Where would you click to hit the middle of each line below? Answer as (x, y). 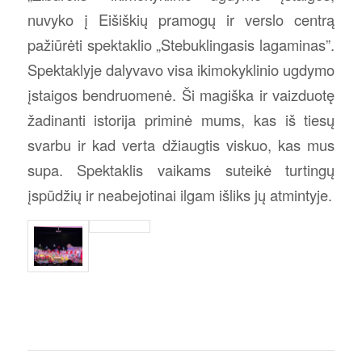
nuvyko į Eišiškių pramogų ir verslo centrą (181, 19)
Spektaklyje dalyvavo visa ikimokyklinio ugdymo (181, 69)
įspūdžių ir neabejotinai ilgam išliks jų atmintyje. (179, 194)
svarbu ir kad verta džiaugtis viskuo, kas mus (181, 144)
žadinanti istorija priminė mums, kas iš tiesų (181, 119)
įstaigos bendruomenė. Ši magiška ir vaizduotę (181, 94)
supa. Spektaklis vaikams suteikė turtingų (181, 169)
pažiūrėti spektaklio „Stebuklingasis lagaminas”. (181, 44)
